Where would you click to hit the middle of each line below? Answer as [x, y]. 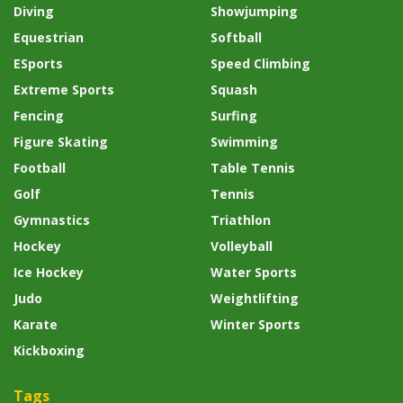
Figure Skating [61, 142]
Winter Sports [255, 325]
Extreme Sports [64, 90]
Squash [234, 90]
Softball [236, 38]
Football [40, 168]
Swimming [244, 142]
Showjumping [254, 12]
